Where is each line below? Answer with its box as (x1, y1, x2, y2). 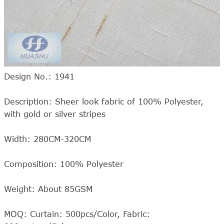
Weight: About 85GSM (4, 184, 92, 193)
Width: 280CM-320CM (4, 134, 91, 143)
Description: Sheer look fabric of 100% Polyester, (4, 96, 203, 106)
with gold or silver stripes (4, 109, 105, 118)
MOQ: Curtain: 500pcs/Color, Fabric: (4, 209, 150, 218)
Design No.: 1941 (4, 71, 74, 81)
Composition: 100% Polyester (4, 159, 123, 168)
